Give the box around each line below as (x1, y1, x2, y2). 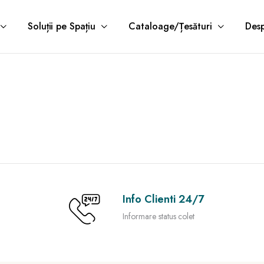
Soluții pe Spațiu (27, 19, 96, 33)
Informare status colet (123, 210, 195, 222)
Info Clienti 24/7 (123, 192, 204, 207)
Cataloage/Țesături (128, 19, 212, 33)
